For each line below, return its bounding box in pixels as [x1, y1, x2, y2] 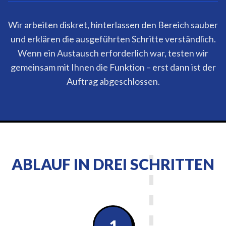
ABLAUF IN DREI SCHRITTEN [12, 155, 214, 173]
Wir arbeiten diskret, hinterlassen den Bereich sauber [8, 19, 218, 30]
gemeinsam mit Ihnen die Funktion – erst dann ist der [10, 62, 216, 73]
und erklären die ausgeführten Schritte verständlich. [10, 33, 216, 44]
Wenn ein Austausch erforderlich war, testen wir [18, 47, 208, 59]
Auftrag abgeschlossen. [66, 76, 160, 87]
